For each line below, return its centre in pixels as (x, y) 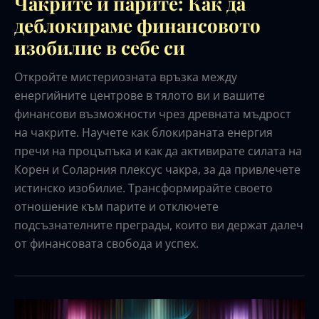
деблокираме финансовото (137, 25)
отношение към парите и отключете (116, 206)
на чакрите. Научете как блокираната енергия (143, 132)
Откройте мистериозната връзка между (126, 77)
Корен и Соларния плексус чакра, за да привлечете (157, 169)
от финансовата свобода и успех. (106, 243)
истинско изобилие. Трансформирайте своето (143, 188)
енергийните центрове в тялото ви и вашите (140, 95)
